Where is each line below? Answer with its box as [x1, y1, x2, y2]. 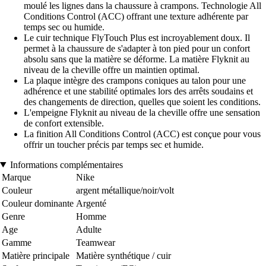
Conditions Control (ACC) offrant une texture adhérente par [24, 11, 248, 21]
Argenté [76, 198, 106, 208]
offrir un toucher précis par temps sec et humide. [24, 139, 204, 150]
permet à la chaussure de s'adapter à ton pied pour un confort [24, 43, 250, 53]
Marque [2, 172, 31, 182]
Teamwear [76, 237, 115, 248]
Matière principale [2, 250, 69, 261]
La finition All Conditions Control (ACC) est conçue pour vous [24, 128, 261, 139]
